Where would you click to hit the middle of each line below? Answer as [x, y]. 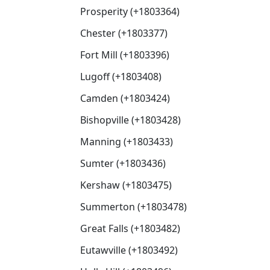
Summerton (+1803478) [133, 207]
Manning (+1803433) [127, 142]
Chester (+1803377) [124, 33]
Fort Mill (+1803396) [125, 55]
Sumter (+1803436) [123, 163]
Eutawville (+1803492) [129, 250]
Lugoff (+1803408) [121, 77]
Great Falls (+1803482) [130, 228]
